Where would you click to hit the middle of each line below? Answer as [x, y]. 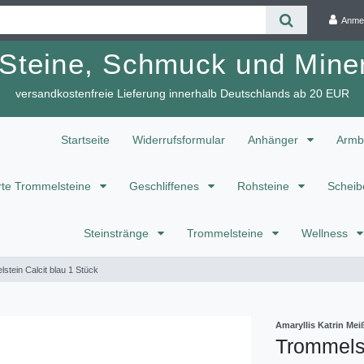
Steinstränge [118, 233]
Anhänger [275, 139]
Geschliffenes [166, 186]
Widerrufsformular [179, 139]
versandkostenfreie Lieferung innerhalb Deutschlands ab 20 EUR [182, 94]
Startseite [85, 139]
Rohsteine [265, 186]
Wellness [326, 233]
